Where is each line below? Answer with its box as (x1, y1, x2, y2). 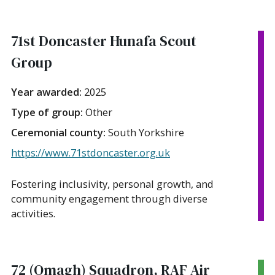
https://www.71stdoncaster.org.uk (11, 145, 170, 160)
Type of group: (11, 104, 85, 119)
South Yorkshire (108, 125, 184, 139)
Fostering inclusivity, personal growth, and (11, 176, 214, 191)
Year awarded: (11, 84, 84, 99)
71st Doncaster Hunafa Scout (11, 31, 196, 51)
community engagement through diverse (11, 191, 207, 206)
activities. (11, 206, 55, 220)
